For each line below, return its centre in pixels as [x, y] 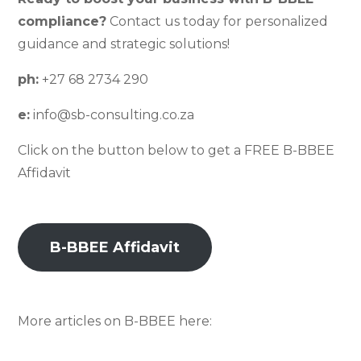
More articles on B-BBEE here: [115, 321]
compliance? [62, 21]
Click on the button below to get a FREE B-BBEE [176, 150]
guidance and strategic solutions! [124, 44]
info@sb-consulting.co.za [112, 115]
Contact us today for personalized [218, 21]
